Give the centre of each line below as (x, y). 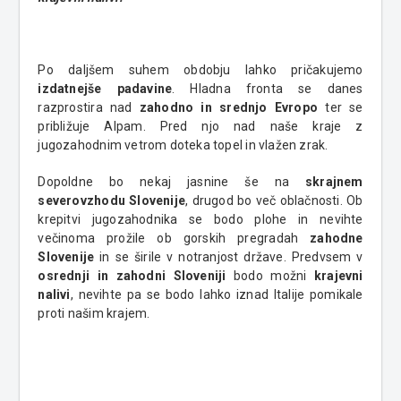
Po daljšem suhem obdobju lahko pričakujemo (200, 69)
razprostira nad (89, 107)
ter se (341, 107)
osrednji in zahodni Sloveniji (132, 275)
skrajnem (334, 181)
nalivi (54, 294)
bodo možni (270, 275)
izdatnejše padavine (105, 88)
